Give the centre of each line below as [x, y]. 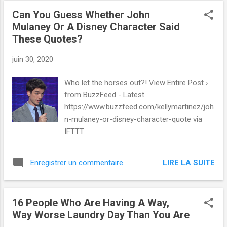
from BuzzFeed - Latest [105, 95]
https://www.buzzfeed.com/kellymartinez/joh [139, 107]
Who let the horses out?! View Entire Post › [137, 83]
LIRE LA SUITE [189, 162]
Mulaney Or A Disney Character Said [96, 27]
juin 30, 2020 [33, 59]
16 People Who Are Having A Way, [91, 203]
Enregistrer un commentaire [77, 163]
